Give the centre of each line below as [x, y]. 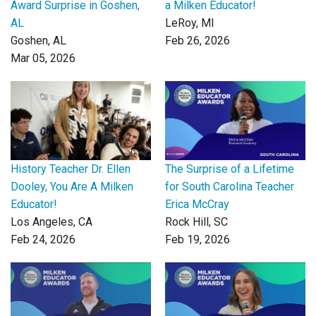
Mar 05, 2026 [43, 58]
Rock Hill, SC [196, 221]
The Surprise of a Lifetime [230, 169]
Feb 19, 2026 [197, 239]
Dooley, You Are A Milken [72, 186]
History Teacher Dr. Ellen [71, 169]
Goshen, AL [38, 40]
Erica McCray [197, 204]
